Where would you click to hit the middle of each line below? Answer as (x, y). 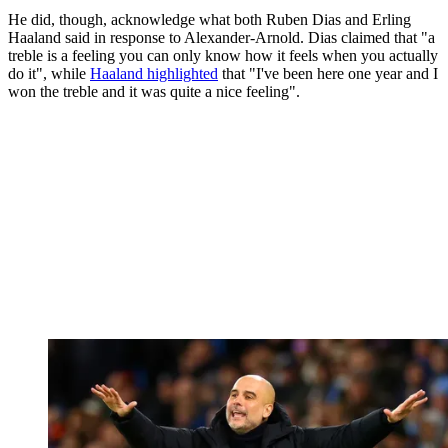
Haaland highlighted (154, 74)
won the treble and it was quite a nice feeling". (154, 92)
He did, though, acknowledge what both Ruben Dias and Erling (209, 20)
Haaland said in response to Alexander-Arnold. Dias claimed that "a (221, 38)
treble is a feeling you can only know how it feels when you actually (223, 56)
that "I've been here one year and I (328, 74)
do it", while (49, 74)
